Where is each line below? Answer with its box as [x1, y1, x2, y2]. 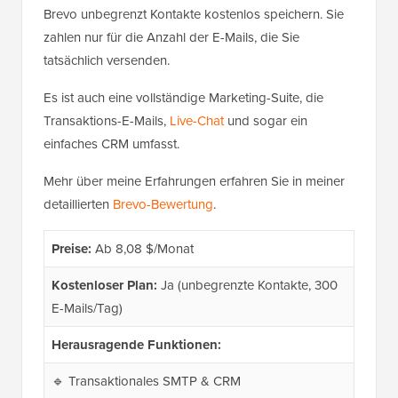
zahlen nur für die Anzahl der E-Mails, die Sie [44, 28, 299, 48]
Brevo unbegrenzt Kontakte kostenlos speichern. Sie [44, 4, 344, 25]
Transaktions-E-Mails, [44, 111, 170, 131]
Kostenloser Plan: [51, 275, 157, 296]
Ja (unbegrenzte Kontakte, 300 [156, 275, 338, 296]
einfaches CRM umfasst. [44, 134, 179, 155]
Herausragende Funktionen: [51, 335, 221, 355]
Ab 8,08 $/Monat [91, 239, 194, 259]
